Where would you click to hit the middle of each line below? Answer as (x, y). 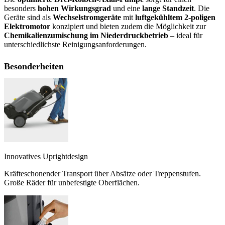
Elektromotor (27, 27)
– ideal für (185, 36)
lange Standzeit (168, 9)
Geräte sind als (28, 18)
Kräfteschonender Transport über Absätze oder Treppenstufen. (102, 174)
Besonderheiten (34, 67)
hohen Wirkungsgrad (74, 9)
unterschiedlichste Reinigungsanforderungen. (75, 45)
